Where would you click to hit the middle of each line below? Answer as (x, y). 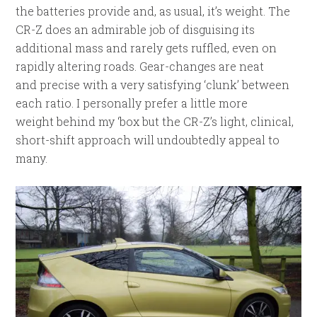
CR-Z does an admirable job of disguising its (136, 30)
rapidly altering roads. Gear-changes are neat (140, 67)
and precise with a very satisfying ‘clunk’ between (153, 85)
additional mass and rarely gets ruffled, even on (146, 48)
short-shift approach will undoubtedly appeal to (148, 140)
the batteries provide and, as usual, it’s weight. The (153, 11)
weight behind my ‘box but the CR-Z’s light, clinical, (155, 122)
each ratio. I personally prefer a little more (132, 103)
